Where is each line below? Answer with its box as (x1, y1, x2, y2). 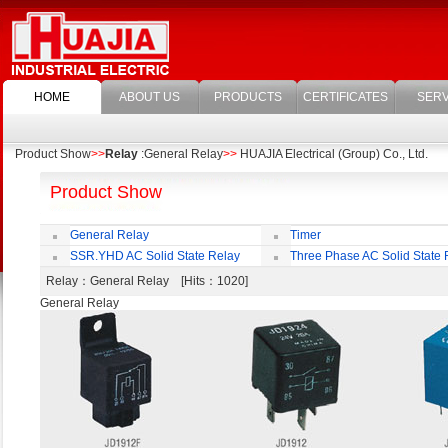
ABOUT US (119, 90, 181, 104)
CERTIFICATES (303, 90, 389, 104)
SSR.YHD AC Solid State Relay (70, 249, 240, 263)
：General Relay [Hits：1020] (78, 274, 260, 288)
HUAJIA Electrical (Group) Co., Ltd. (237, 147, 428, 161)
